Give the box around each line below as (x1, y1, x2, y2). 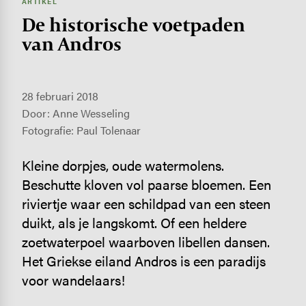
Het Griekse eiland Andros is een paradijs (21, 251, 266, 271)
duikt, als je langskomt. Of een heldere (21, 212, 247, 233)
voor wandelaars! (21, 270, 125, 290)
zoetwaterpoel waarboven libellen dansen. (21, 232, 270, 252)
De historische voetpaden (21, 11, 245, 37)
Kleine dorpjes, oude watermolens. (21, 155, 224, 176)
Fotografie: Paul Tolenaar (21, 122, 141, 139)
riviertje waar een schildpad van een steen (21, 193, 270, 214)
